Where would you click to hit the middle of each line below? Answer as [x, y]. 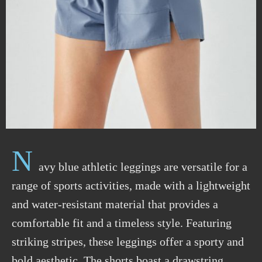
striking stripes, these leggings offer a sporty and [128, 241]
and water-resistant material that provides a [115, 204]
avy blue [60, 166]
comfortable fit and [58, 223]
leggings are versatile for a [182, 166]
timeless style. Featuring [172, 223]
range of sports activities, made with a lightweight [131, 185]
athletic [100, 166]
